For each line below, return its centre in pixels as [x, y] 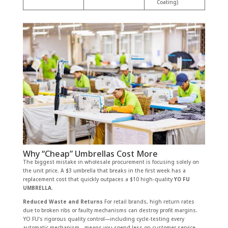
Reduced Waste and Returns [63, 201]
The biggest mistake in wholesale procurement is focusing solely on [111, 162]
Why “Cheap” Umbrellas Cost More [90, 153]
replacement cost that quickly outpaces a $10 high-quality [98, 179]
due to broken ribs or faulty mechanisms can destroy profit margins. [110, 210]
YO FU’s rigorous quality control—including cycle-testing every [103, 219]
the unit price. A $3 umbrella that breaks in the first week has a [104, 170]
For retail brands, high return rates [148, 201]
